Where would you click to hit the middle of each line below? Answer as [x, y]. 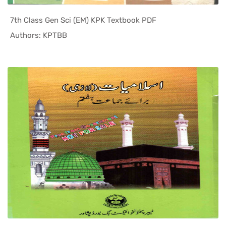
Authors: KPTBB [39, 35]
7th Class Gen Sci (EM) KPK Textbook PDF [83, 20]
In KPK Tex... [111, 36]
